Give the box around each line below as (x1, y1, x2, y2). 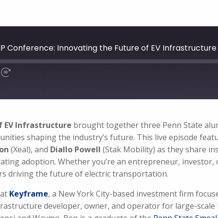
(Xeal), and (9, 144, 50, 155)
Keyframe (9, 188, 48, 199)
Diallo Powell (50, 144, 101, 155)
